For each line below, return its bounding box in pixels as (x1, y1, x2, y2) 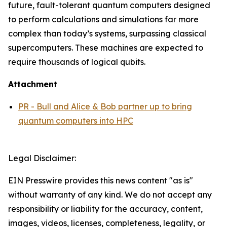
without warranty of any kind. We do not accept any (8, 189, 212, 200)
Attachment (8, 79, 57, 89)
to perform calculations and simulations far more (8, 14, 199, 24)
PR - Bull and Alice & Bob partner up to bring (18, 101, 192, 111)
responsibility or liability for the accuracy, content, (8, 203, 203, 214)
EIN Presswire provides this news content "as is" (8, 175, 193, 185)
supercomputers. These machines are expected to (8, 42, 203, 53)
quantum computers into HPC (18, 115, 133, 126)
